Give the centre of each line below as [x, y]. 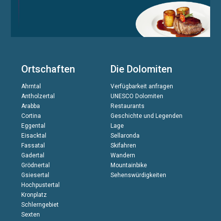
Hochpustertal [40, 185]
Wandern [123, 155]
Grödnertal [35, 165]
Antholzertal [38, 96]
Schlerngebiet [40, 204]
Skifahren [123, 145]
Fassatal [33, 145]
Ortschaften [48, 69]
